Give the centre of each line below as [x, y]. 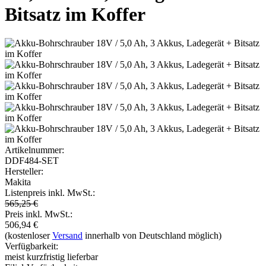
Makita [18, 182]
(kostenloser [28, 236]
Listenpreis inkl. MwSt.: [50, 193]
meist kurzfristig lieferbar [51, 257]
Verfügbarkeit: [31, 246]
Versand [67, 236]
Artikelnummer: [34, 150]
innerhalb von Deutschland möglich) [152, 236]
